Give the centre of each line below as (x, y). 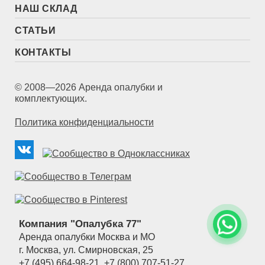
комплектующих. (51, 98)
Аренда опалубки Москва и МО (87, 237)
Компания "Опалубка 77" (80, 224)
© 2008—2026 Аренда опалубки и (89, 87)
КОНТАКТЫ (43, 52)
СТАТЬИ (35, 30)
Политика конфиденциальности (84, 122)
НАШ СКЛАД (46, 8)
